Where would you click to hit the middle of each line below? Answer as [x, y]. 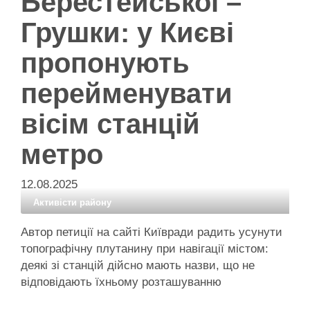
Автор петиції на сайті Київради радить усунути [152, 232]
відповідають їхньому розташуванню [121, 282]
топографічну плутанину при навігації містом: [145, 249]
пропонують [105, 63]
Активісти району [72, 203]
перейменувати [127, 94]
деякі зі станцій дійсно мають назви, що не [138, 266]
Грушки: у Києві [127, 33]
